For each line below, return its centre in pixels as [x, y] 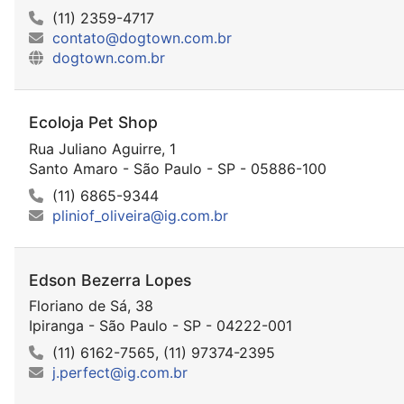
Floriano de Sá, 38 [91, 305]
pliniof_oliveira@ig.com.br [140, 215]
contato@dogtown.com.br [142, 38]
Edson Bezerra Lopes [110, 280]
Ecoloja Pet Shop [93, 123]
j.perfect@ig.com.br [120, 372]
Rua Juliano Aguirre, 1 [102, 148]
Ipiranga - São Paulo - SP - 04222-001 [161, 325]
